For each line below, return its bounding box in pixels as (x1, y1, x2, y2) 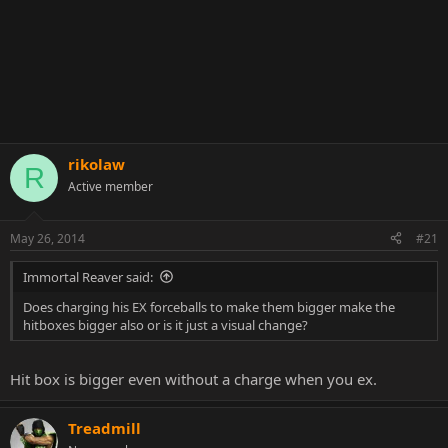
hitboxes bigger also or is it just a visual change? (23, 315, 308, 334)
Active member (68, 178, 153, 195)
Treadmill (68, 418, 141, 438)
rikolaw (68, 154, 125, 174)
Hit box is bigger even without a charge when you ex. (10, 369, 377, 389)
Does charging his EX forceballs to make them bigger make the (23, 297, 395, 316)
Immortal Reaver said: (23, 267, 153, 286)
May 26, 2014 (10, 229, 85, 247)
